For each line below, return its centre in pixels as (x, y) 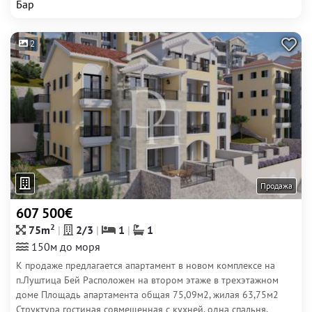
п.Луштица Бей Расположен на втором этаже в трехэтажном (147, 280)
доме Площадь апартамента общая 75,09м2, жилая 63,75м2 (147, 295)
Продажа (276, 186)
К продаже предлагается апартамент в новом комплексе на (146, 265)
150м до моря (64, 247)
